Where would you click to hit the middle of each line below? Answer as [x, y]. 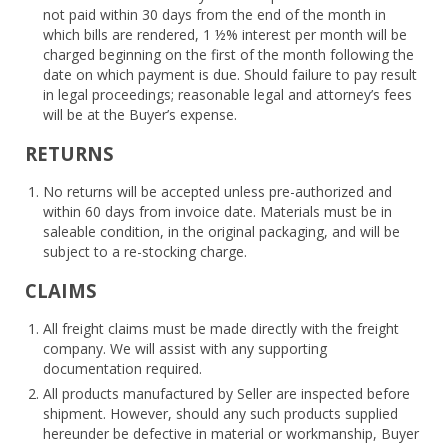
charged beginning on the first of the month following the [228, 54]
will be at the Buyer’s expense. [140, 114]
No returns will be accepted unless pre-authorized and [217, 191]
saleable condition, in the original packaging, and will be [221, 231]
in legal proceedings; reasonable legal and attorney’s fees [227, 94]
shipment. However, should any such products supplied [220, 413]
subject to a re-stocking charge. [145, 251]
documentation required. [122, 368]
